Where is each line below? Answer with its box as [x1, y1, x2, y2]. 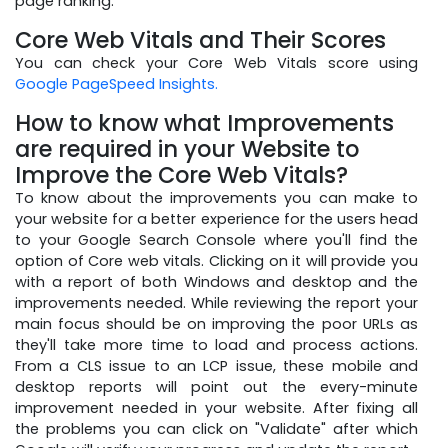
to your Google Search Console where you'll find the [15, 229, 418, 250]
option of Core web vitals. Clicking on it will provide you [15, 250, 418, 271]
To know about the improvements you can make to [15, 187, 418, 208]
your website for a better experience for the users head [15, 208, 418, 229]
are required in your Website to [15, 132, 359, 165]
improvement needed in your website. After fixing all [15, 397, 418, 418]
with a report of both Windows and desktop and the [15, 271, 418, 292]
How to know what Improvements [15, 106, 394, 139]
